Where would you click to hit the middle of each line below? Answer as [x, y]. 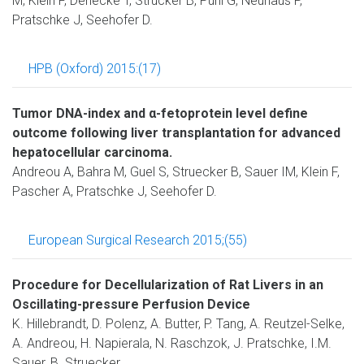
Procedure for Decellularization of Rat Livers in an [168, 285]
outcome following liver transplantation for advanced [176, 133]
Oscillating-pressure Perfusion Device [131, 304]
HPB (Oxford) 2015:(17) [95, 69]
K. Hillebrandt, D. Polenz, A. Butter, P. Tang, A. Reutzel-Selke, [178, 324]
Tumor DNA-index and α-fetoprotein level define [160, 113]
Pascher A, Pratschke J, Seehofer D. [115, 191]
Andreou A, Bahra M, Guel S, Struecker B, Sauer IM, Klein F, [176, 172]
